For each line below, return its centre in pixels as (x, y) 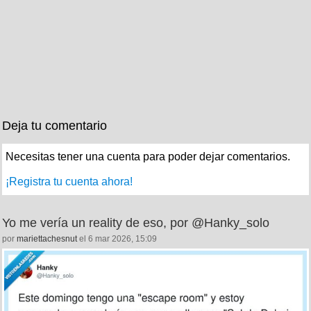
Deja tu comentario (54, 125)
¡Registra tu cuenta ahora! (69, 181)
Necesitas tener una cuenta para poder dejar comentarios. (148, 156)
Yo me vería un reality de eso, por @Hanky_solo (136, 222)
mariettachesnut (47, 238)
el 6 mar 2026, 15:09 (117, 238)
